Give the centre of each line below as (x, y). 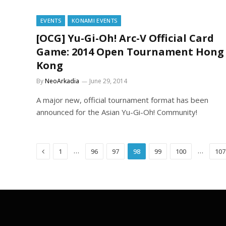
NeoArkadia (62, 81)
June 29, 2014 (108, 81)
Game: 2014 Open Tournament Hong (130, 52)
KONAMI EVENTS (94, 20)
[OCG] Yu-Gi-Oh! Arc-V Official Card (125, 38)
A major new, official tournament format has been (122, 100)
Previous (58, 151)
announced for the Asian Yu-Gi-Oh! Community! (117, 112)
